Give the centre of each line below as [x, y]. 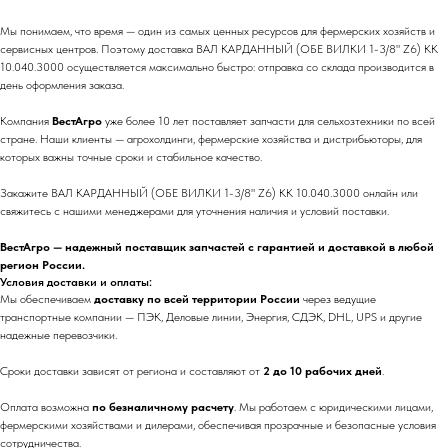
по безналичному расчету [163, 407]
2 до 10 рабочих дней [322, 371]
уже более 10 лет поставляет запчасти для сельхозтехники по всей [268, 121]
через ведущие [338, 299]
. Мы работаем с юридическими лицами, [333, 407]
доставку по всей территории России [197, 299]
